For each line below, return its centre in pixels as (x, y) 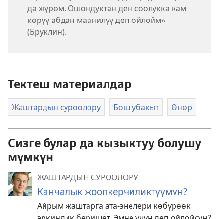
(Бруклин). (47, 32)
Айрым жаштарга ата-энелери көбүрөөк (114, 206)
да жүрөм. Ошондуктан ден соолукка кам (107, 9)
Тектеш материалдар (70, 84)
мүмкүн (31, 157)
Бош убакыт (136, 107)
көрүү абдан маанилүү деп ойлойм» (96, 20)
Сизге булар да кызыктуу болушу (105, 142)
